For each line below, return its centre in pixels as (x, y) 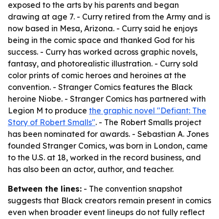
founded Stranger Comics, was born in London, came (108, 146)
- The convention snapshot (132, 189)
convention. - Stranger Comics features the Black (100, 87)
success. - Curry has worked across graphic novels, (103, 52)
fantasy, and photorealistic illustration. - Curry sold (103, 64)
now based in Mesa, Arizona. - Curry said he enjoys (103, 28)
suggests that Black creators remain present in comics (109, 200)
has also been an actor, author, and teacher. (91, 169)
